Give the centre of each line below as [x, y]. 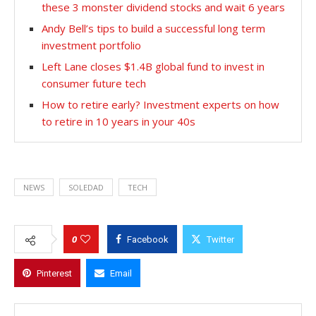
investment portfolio [91, 45]
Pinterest [54, 273]
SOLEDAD [86, 187]
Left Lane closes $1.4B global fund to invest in [153, 66]
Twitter [220, 239]
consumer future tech [94, 83]
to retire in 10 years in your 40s [119, 121]
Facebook [148, 239]
